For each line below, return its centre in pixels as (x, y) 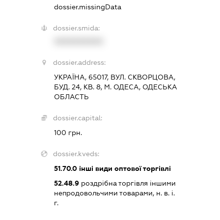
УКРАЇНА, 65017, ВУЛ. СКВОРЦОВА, (114, 77)
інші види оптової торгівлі (124, 168)
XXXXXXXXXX (78, 41)
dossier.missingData (87, 7)
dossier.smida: (76, 28)
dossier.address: (79, 62)
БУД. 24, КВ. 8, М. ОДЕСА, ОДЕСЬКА (115, 87)
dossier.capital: (77, 118)
